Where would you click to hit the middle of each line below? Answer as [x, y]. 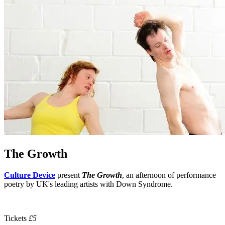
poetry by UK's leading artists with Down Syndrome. [88, 184]
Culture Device [30, 175]
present [69, 175]
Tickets [16, 218]
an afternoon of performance [171, 175]
